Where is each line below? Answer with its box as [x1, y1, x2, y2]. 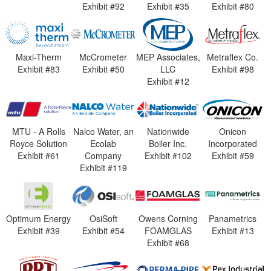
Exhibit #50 [82, 62, 125, 75]
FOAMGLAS [144, 224, 192, 237]
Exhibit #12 [146, 74, 189, 87]
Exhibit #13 [211, 224, 254, 237]
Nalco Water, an [73, 125, 134, 137]
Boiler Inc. [149, 137, 187, 149]
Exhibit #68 [146, 236, 189, 249]
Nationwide [146, 125, 189, 137]
